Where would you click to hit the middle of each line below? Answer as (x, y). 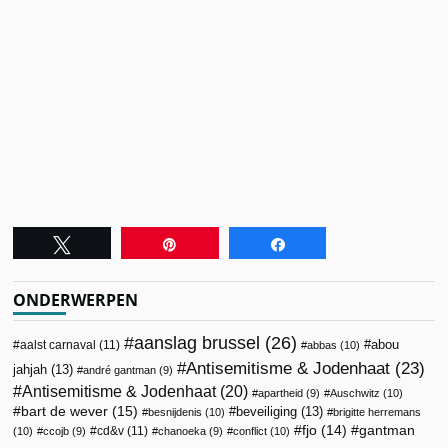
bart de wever (65, 410)
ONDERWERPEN (76, 299)
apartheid (281, 392)
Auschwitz (355, 392)
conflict (250, 430)
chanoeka (182, 430)
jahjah (30, 369)
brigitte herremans (377, 411)
